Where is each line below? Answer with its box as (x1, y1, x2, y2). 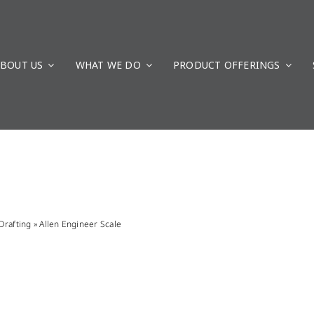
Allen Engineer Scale (39, 218, 122, 231)
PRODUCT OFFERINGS (173, 57, 280, 71)
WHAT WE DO (75, 57, 141, 71)
